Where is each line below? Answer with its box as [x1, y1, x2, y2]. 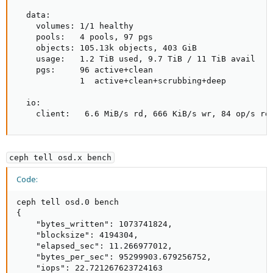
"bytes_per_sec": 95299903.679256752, [16, 252, 211, 262]
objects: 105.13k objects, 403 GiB [16, 43, 197, 53]
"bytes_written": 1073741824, [16, 219, 172, 229]
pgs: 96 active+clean [16, 65, 153, 75]
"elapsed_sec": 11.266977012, [16, 241, 172, 251]
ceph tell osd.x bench [9, 153, 112, 163]
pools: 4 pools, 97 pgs [16, 32, 153, 42]
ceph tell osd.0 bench [16, 197, 119, 207]
